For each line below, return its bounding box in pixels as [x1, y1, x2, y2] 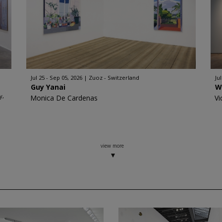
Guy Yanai [31, 82, 66, 92]
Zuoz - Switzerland [89, 74, 140, 81]
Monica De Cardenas [30, 93, 98, 103]
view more [101, 142, 124, 149]
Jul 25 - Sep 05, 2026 [31, 74, 83, 81]
